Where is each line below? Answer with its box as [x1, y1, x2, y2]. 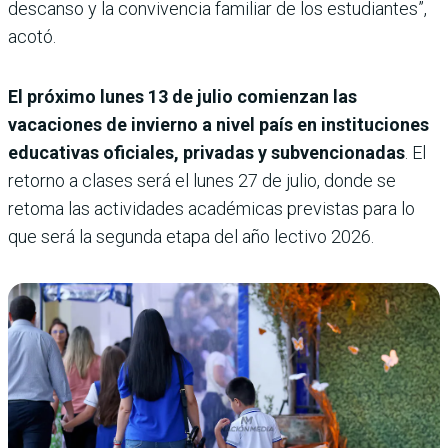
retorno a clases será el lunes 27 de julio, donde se [8, 169, 396, 191]
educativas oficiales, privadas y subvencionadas [8, 141, 405, 163]
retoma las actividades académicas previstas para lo [8, 197, 415, 219]
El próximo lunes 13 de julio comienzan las [8, 85, 357, 107]
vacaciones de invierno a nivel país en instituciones [8, 113, 429, 135]
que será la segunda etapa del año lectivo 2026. [8, 225, 374, 247]
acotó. [8, 25, 56, 47]
